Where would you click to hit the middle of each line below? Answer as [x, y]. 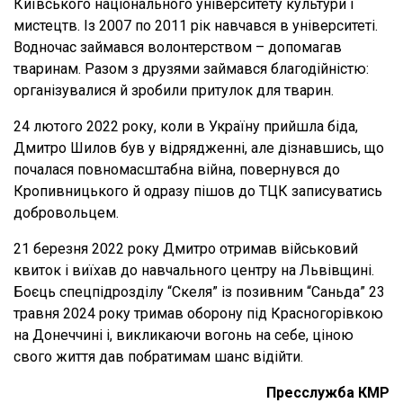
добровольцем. [66, 213]
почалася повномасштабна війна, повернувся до [177, 170]
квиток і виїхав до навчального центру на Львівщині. [194, 271]
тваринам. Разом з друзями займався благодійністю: [191, 69]
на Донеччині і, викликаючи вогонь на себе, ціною [184, 336]
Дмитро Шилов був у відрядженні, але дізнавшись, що [199, 148]
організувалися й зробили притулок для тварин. [174, 91]
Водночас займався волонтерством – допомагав [178, 48]
